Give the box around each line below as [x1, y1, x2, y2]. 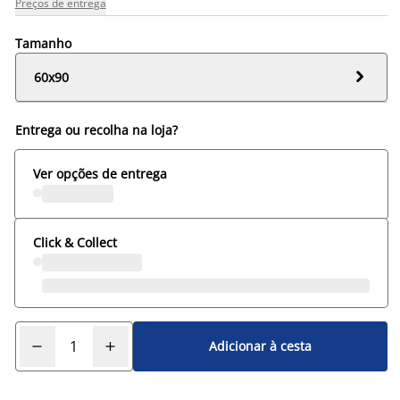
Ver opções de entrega [32, 164, 167, 182]
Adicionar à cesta [208, 337, 312, 355]
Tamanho [14, 34, 71, 52]
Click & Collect [32, 233, 117, 251]
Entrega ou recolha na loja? [14, 121, 178, 138]
